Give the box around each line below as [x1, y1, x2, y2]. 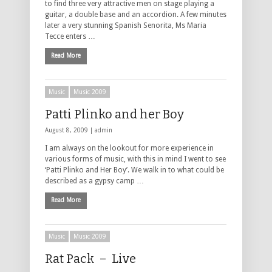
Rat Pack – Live [45, 251, 136, 267]
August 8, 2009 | [45, 127, 95, 134]
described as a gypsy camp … [45, 177, 144, 186]
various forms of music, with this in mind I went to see [45, 155, 226, 164]
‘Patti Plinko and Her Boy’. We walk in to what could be [45, 166, 224, 175]
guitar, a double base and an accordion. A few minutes [45, 10, 226, 19]
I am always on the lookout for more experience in [45, 144, 214, 153]
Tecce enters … [45, 32, 95, 41]
